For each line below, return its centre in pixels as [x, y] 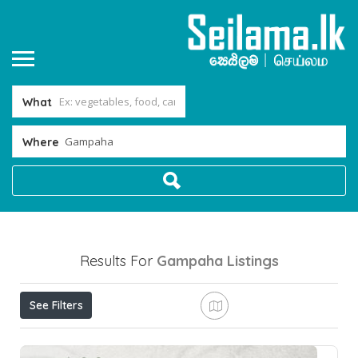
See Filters [56, 305]
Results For [118, 261]
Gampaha [189, 261]
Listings [253, 261]
